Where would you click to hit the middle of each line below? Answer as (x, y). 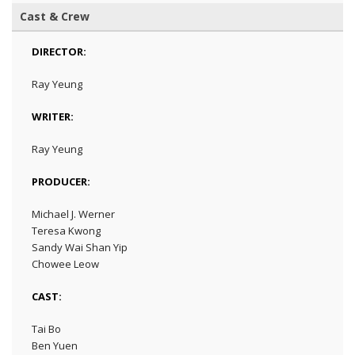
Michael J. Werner (73, 214)
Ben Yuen (55, 345)
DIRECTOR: (59, 51)
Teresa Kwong (66, 230)
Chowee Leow (65, 263)
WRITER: (53, 116)
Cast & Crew (55, 16)
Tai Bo (46, 328)
